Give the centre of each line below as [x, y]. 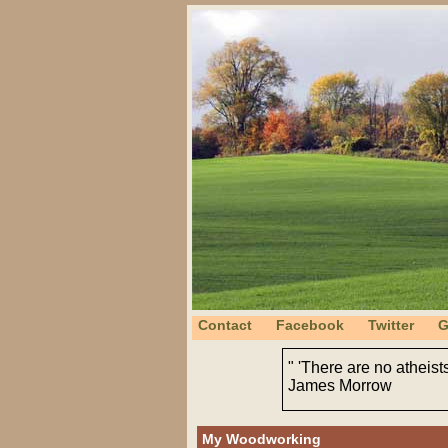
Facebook [310, 325]
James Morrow [340, 385]
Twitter [391, 325]
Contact [225, 325]
